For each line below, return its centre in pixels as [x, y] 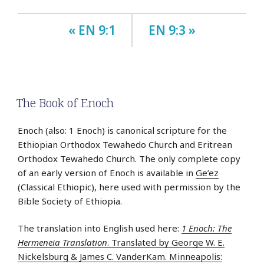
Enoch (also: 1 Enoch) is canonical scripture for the [122, 130]
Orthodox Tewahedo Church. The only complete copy [129, 158]
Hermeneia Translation [62, 242]
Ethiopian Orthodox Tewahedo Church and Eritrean [125, 144]
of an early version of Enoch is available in [107, 172]
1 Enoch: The [207, 228]
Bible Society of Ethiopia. [70, 201]
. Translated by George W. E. [166, 242]
